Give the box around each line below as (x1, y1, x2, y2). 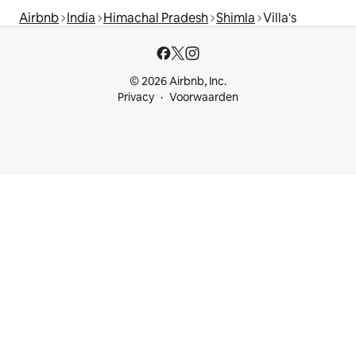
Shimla (216, 10, 255, 27)
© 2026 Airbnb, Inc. (130, 74, 226, 89)
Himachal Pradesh (103, 10, 208, 27)
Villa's (263, 10, 296, 27)
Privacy (118, 90, 154, 105)
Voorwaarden (169, 90, 238, 105)
